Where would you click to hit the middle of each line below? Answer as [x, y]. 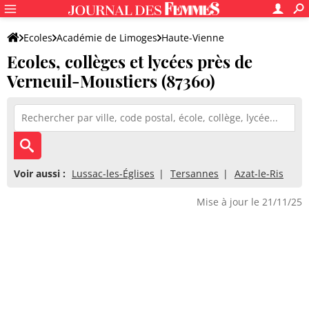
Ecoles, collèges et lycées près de [130, 61]
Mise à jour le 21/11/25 [249, 202]
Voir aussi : [40, 173]
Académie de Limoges [107, 38]
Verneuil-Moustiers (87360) [111, 81]
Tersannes [195, 173]
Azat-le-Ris [259, 173]
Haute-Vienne [193, 38]
